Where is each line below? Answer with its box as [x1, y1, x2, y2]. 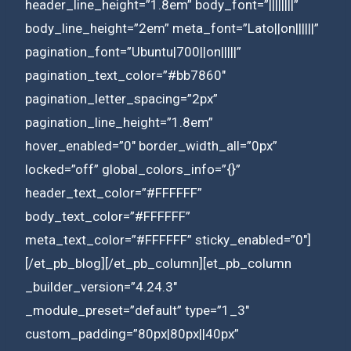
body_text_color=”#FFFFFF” [25, 208, 190, 224]
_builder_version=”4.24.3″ [25, 278, 177, 295]
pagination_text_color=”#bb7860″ [25, 67, 226, 83]
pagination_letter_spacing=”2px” [25, 90, 218, 107]
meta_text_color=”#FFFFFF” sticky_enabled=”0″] [25, 231, 311, 248]
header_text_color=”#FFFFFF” [25, 184, 202, 201]
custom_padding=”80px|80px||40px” [25, 325, 239, 342]
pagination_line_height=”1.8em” [25, 114, 213, 130]
